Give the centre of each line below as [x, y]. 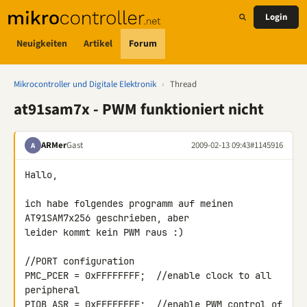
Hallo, [41, 175]
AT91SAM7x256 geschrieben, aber [110, 218]
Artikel [98, 44]
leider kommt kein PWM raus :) [104, 232]
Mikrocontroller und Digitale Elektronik [85, 84]
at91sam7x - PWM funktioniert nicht [139, 109]
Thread [183, 84]
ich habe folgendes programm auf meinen [129, 204]
